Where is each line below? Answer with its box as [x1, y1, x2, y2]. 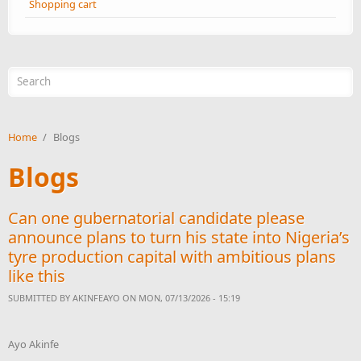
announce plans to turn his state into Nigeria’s [8, 226, 350, 248]
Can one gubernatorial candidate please [8, 206, 305, 229]
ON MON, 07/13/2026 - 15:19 [120, 291, 240, 304]
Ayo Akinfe [8, 336, 59, 351]
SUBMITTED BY [8, 291, 73, 304]
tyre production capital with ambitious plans [8, 245, 336, 268]
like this [8, 264, 65, 287]
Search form [9, 65, 101, 88]
